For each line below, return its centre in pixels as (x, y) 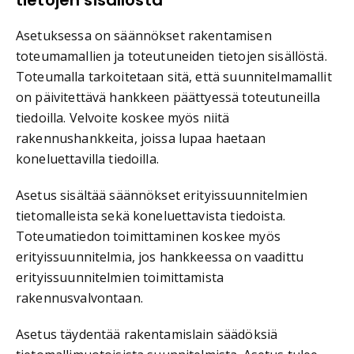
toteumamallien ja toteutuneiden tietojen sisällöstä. (171, 56)
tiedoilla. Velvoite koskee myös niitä (123, 117)
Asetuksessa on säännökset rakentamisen (144, 35)
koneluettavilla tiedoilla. (87, 158)
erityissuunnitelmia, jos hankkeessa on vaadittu (160, 256)
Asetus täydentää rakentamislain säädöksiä (147, 334)
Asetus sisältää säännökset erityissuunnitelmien (162, 195)
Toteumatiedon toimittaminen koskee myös (148, 236)
